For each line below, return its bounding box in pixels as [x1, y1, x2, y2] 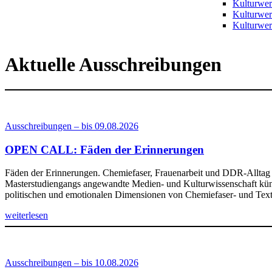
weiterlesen [5, 210, 48, 221]
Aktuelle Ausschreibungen [5, 53, 222, 76]
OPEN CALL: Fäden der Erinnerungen [5, 143, 204, 156]
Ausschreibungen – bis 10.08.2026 [5, 257, 138, 268]
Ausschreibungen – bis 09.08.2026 [5, 120, 138, 131]
